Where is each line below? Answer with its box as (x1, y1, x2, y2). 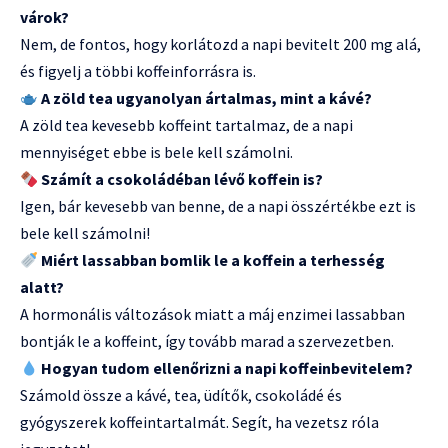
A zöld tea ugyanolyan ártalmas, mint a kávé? (41, 88, 373, 108)
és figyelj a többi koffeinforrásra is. (20, 61, 256, 81)
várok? (20, 7, 69, 27)
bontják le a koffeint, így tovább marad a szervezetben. (20, 331, 394, 351)
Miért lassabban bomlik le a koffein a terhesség (41, 250, 386, 270)
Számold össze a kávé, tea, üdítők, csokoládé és (20, 385, 342, 405)
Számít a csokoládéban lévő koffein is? (41, 169, 324, 189)
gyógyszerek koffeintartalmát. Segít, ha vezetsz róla (20, 412, 379, 432)
